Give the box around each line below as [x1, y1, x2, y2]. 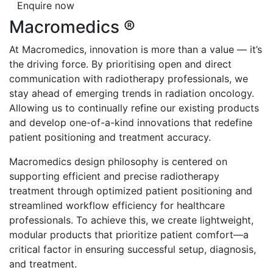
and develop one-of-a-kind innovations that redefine [9, 116, 252, 129]
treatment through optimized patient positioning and [9, 184, 252, 197]
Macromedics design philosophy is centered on [9, 155, 227, 168]
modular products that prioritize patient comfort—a [9, 228, 249, 241]
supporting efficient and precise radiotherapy [9, 169, 219, 182]
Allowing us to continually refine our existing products [9, 101, 259, 114]
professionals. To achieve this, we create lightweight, [9, 213, 253, 226]
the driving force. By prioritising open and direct [9, 57, 232, 70]
